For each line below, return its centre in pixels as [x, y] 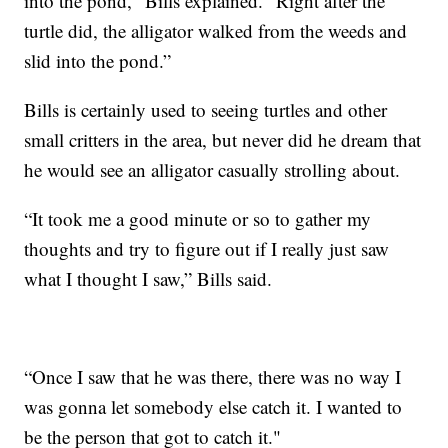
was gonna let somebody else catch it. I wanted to [213, 406]
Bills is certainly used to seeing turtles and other [206, 109]
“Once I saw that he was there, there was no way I [213, 376]
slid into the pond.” [98, 60]
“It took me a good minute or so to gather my [198, 218]
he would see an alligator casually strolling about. [212, 169]
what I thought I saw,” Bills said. [148, 278]
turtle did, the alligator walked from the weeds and [216, 30]
